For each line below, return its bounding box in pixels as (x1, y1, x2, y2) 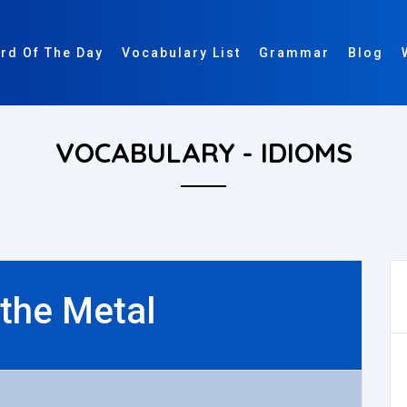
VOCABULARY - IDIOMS (55, 135, 352, 170)
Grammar (259, 45, 330, 60)
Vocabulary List (122, 45, 241, 60)
